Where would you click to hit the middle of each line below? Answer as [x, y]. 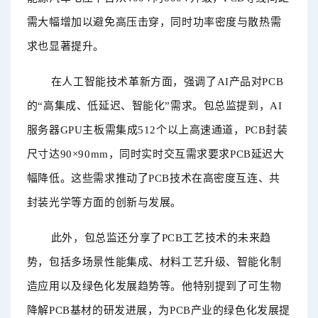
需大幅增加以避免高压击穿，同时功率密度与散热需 [154, 22]
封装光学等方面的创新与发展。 [104, 203]
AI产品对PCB [250, 82]
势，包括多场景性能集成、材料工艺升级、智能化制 [154, 262]
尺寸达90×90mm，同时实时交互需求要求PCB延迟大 [155, 154]
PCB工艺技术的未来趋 [216, 238]
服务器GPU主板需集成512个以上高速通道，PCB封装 [157, 130]
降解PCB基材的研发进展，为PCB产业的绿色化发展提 [158, 311]
